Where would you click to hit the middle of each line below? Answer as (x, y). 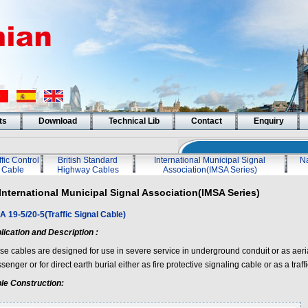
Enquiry (268, 121)
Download (57, 121)
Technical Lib (134, 121)
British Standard (88, 160)
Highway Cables (88, 170)
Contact (206, 121)
